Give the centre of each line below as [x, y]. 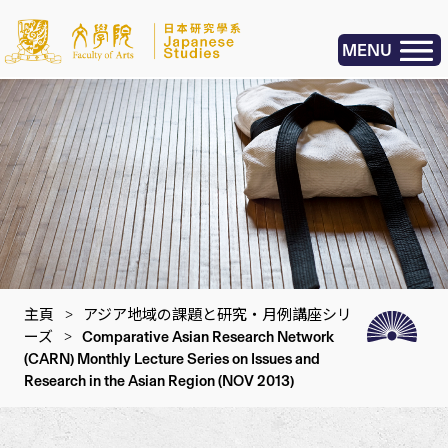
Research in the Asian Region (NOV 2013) [159, 381]
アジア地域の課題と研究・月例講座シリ [218, 315]
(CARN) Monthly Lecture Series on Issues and [172, 359]
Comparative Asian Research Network [208, 337]
